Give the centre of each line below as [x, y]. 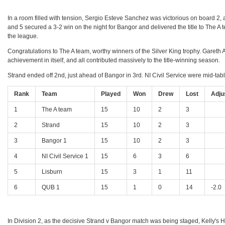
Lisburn [52, 172]
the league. [23, 36]
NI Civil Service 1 [65, 156]
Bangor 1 [54, 141]
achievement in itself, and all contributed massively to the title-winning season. [114, 61]
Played [111, 94]
